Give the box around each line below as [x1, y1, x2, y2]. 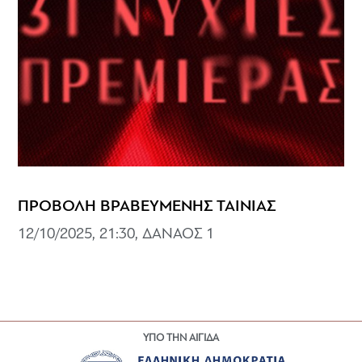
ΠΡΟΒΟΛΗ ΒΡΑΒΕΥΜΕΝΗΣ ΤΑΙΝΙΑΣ [18, 199, 276, 216]
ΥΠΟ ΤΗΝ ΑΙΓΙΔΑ [142, 332, 219, 343]
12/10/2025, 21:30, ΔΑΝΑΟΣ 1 [18, 227, 215, 243]
